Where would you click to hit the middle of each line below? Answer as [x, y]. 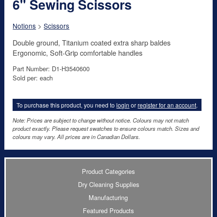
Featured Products [108, 210]
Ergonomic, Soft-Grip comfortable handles [78, 52]
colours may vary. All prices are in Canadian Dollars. [77, 137]
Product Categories [108, 171]
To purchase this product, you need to [67, 105]
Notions [24, 26]
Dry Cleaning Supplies [108, 184]
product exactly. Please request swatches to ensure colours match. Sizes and [106, 129]
